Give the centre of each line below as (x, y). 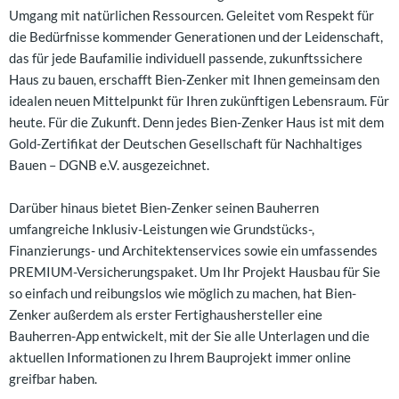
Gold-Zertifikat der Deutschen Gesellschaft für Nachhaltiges (186, 144)
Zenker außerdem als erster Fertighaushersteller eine (166, 315)
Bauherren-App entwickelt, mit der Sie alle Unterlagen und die (189, 336)
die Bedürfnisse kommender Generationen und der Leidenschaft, (196, 37)
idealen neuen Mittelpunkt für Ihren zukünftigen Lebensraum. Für (199, 101)
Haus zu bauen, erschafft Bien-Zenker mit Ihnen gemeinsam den (194, 80)
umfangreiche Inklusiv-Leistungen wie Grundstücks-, (162, 229)
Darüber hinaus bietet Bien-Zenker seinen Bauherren (164, 208)
